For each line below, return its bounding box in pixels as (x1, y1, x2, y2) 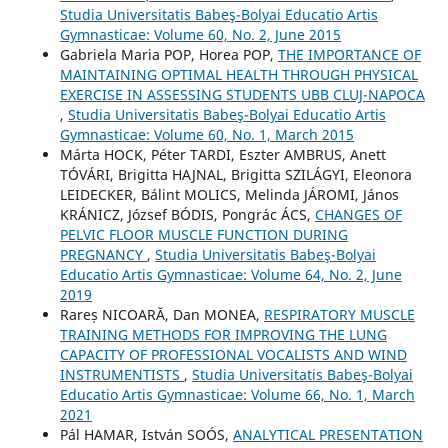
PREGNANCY (59, 244, 147, 264)
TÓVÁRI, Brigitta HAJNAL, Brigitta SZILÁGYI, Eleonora (59, 164, 412, 184)
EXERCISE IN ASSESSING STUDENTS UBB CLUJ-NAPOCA (59, 84, 425, 104)
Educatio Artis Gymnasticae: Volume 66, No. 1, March (59, 384, 415, 404)
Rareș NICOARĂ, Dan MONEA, (59, 304, 264, 324)
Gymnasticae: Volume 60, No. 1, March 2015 (59, 124, 354, 144)
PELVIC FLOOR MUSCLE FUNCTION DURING (59, 224, 348, 244)
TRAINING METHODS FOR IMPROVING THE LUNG (59, 324, 387, 344)
